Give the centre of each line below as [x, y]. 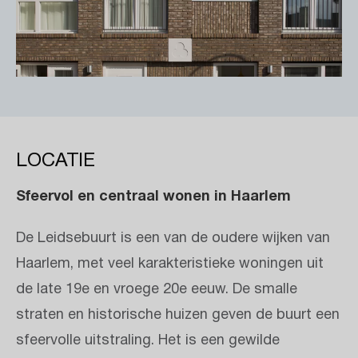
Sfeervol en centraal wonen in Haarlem [153, 196]
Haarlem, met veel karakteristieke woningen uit [170, 264]
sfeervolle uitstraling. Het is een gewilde [148, 341]
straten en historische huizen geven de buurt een [178, 315]
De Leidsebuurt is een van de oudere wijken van [173, 239]
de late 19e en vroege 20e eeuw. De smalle [157, 290]
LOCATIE [56, 161]
